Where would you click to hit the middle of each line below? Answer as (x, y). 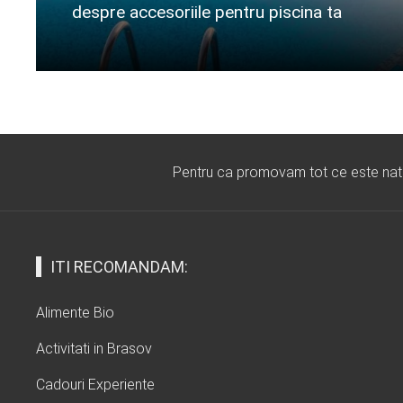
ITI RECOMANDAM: (119, 267)
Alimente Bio (75, 313)
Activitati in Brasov (94, 349)
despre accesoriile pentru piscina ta (207, 13)
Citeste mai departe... (138, 47)
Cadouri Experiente (95, 385)
